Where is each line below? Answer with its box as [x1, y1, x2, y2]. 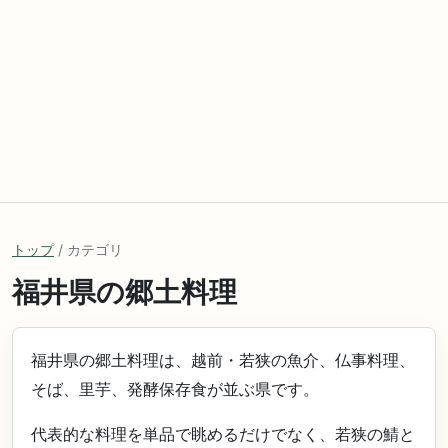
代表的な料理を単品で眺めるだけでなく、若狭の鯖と [31, 424, 415, 444]
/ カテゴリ [54, 241, 123, 258]
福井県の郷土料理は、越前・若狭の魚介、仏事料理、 [31, 350, 415, 370]
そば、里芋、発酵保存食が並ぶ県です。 [31, 379, 319, 399]
